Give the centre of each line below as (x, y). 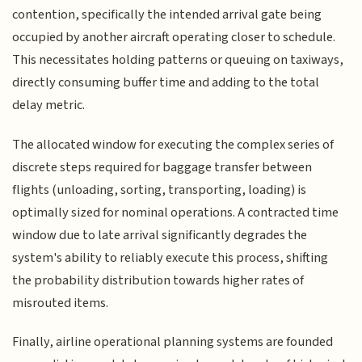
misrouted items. (61, 303)
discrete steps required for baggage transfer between (162, 167)
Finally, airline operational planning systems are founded (173, 342)
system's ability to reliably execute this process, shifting (170, 257)
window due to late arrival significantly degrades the (160, 235)
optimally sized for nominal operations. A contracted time (176, 212)
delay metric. (49, 105)
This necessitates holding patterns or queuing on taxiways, (178, 60)
